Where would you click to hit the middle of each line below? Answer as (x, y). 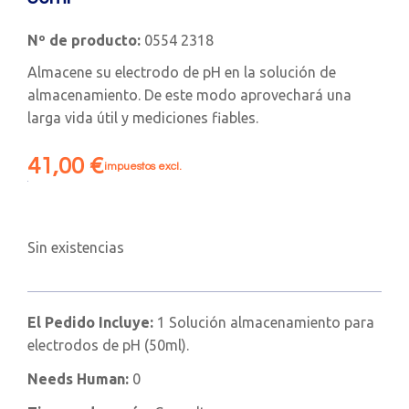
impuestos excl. (143, 166)
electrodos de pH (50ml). (108, 345)
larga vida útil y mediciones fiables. (143, 117)
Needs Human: (80, 378)
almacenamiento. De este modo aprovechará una (189, 94)
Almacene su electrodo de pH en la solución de (182, 72)
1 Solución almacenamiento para (266, 322)
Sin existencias (76, 247)
